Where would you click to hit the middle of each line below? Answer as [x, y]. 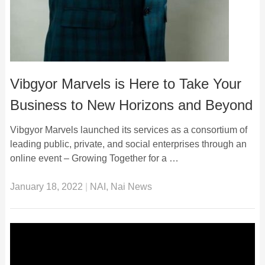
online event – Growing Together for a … [94, 158]
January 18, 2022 [46, 186]
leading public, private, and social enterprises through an [128, 144]
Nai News [131, 186]
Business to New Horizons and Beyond [131, 105]
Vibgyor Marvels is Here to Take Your [125, 83]
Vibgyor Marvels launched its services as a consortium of [128, 130]
